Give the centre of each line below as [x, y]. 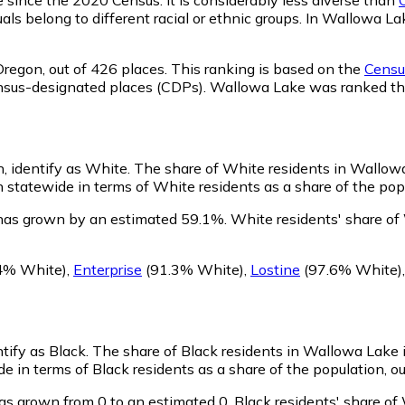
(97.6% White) [351, 269]
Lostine [275, 269]
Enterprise [108, 269]
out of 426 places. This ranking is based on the [205, 68]
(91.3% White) [193, 269]
